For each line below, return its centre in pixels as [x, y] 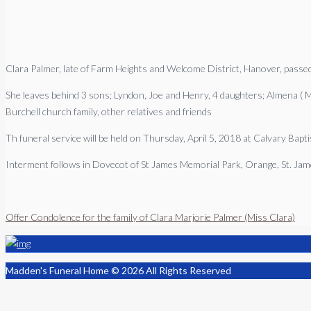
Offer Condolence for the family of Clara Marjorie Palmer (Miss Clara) [150, 217]
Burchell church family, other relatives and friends [109, 111]
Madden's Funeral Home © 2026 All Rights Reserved [118, 270]
